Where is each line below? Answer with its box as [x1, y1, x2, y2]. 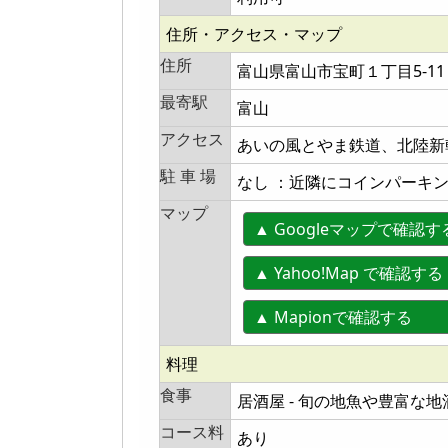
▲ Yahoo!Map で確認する [254, 262, 443, 284]
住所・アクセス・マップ [166, 23, 342, 45]
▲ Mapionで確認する [254, 306, 444, 328]
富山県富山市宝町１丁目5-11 [237, 60, 445, 82]
